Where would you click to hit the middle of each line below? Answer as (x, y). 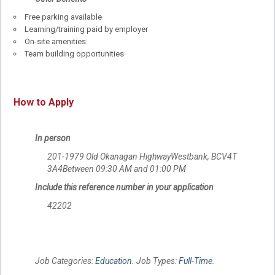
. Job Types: (155, 261)
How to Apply (44, 102)
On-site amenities (55, 42)
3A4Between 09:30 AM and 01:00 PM (117, 168)
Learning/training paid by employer (86, 29)
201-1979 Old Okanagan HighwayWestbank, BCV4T (142, 156)
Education (114, 261)
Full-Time (196, 261)
